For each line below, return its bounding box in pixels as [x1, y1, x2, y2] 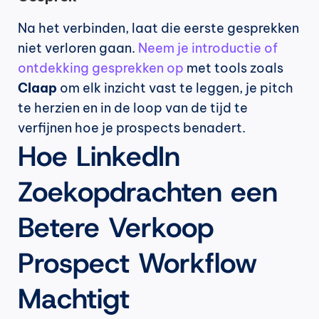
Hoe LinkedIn [18, 137, 180, 175]
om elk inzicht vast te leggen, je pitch [57, 80, 293, 97]
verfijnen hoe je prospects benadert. [18, 120, 246, 137]
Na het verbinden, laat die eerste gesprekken [18, 20, 299, 37]
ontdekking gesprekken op [18, 60, 184, 77]
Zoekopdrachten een [18, 173, 278, 211]
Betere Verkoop [18, 209, 214, 246]
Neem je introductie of [138, 40, 278, 57]
